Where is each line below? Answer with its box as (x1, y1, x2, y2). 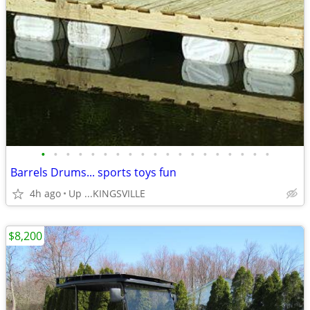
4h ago (30, 187, 61, 200)
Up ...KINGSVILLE (69, 187, 145, 200)
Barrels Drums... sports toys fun (10, 165, 176, 180)
